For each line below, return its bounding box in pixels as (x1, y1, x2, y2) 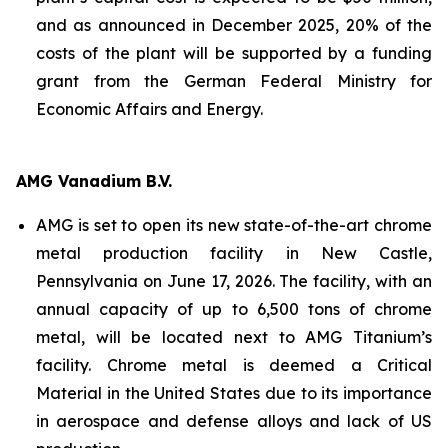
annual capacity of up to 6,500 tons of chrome (36, 299, 432, 319)
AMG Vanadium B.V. (16, 171, 172, 191)
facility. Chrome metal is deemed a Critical (36, 355, 432, 375)
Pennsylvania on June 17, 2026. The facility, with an (36, 271, 432, 291)
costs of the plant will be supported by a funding (36, 43, 432, 63)
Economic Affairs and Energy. (36, 99, 263, 119)
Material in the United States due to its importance (36, 383, 432, 403)
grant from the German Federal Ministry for (36, 71, 432, 91)
